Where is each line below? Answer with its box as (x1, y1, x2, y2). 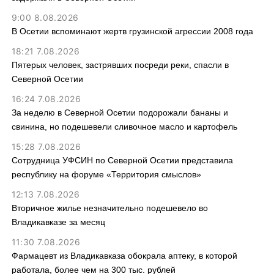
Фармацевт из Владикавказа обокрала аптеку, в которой (11, 251, 237, 261)
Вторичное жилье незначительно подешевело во (11, 203, 208, 213)
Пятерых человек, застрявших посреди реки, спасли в (11, 60, 229, 70)
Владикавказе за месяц (11, 217, 105, 227)
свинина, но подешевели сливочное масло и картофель (11, 122, 237, 131)
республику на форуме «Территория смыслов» (11, 169, 201, 179)
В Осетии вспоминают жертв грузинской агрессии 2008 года (11, 26, 253, 36)
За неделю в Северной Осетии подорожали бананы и (11, 108, 228, 117)
